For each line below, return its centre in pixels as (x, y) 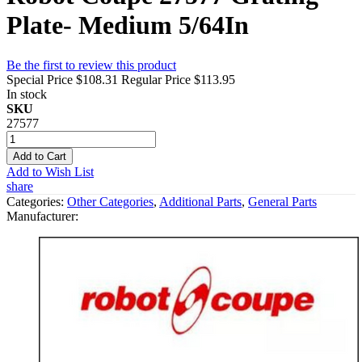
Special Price (40, 79)
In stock (27, 94)
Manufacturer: (42, 216)
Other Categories (110, 201)
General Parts (282, 201)
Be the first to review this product (91, 65)
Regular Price (156, 79)
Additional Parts (200, 201)
